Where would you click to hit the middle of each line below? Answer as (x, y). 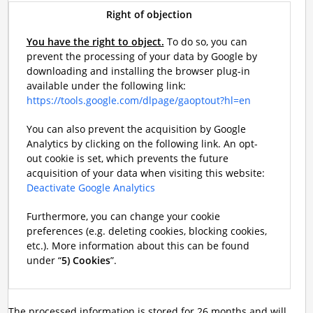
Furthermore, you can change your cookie (123, 216)
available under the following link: (106, 86)
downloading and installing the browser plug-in (138, 71)
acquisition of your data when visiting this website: (145, 173)
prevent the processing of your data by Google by (141, 56)
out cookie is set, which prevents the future (127, 158)
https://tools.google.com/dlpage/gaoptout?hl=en (138, 100)
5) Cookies (86, 260)
